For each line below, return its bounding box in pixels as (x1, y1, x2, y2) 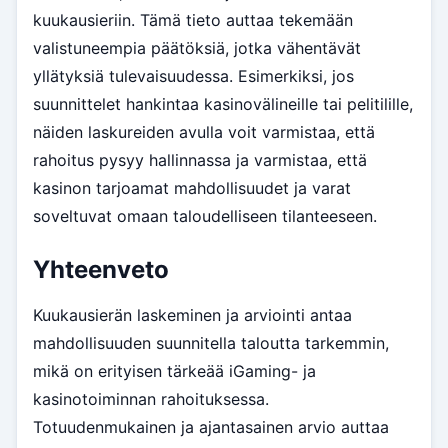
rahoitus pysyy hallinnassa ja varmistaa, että (33, 149, 367, 170)
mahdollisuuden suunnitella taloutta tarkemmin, (33, 332, 389, 353)
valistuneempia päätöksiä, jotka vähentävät (33, 37, 361, 58)
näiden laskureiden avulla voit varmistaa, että (33, 121, 375, 142)
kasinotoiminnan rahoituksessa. (33, 388, 269, 409)
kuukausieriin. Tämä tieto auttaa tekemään (33, 9, 353, 30)
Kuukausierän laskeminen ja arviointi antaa (33, 304, 352, 325)
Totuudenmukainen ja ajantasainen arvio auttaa (33, 416, 389, 437)
